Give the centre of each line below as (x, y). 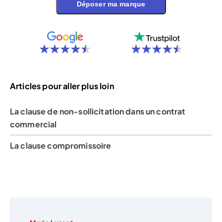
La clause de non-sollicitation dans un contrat (98, 111)
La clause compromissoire (61, 146)
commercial (33, 124)
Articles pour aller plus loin (62, 86)
